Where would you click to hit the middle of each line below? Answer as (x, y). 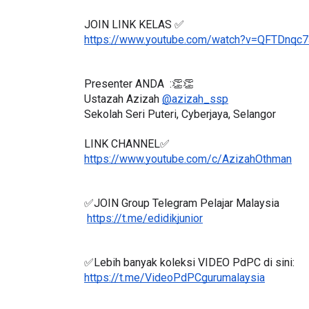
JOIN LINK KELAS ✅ (134, 37)
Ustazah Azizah (123, 111)
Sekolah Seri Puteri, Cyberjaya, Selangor (180, 126)
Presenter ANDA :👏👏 (139, 96)
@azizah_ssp (195, 111)
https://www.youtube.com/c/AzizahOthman (188, 171)
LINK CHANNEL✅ (127, 156)
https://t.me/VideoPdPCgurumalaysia (175, 290)
